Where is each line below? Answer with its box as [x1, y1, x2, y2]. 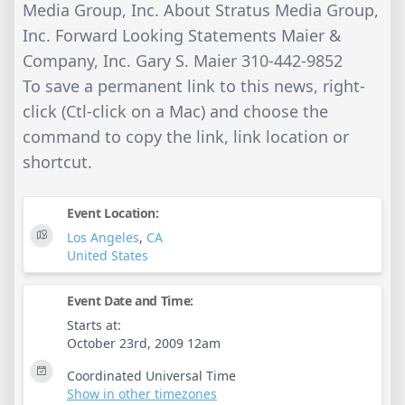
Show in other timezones [67, 385, 217, 403]
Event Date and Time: [67, 292, 193, 310]
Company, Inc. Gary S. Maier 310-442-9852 [23, 50, 343, 72]
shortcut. [23, 151, 92, 174]
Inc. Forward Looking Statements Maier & [23, 24, 341, 47]
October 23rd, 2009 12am [67, 334, 221, 353]
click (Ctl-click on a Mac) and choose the [23, 100, 328, 123]
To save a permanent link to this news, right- [23, 75, 365, 98]
